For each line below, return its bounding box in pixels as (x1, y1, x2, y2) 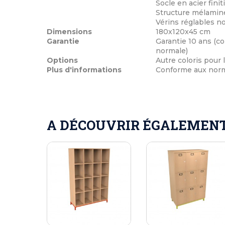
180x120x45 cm (155, 27, 210, 36)
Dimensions (47, 27, 92, 36)
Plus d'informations (47, 65, 122, 74)
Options (47, 55, 78, 65)
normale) (155, 46, 188, 55)
